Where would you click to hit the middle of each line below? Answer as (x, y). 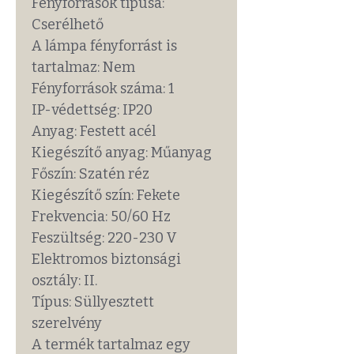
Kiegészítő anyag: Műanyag (122, 153)
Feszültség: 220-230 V (104, 238)
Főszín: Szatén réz (90, 174)
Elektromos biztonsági (106, 260)
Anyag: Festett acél (94, 132)
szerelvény (67, 324)
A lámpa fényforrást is (104, 46)
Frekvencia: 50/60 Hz (101, 217)
